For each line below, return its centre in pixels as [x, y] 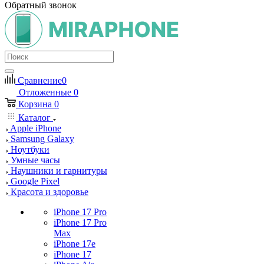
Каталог [34, 118]
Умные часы [35, 160]
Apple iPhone [36, 128]
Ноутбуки [30, 149]
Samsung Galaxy [42, 139]
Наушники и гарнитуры [59, 171]
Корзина [35, 104]
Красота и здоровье [49, 192]
